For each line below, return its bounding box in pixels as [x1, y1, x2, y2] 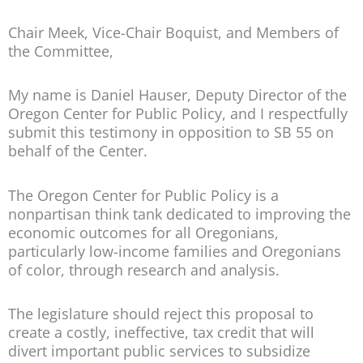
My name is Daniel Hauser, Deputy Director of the [8, 85, 347, 105]
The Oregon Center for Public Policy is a [8, 185, 279, 205]
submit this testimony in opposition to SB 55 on [8, 122, 334, 143]
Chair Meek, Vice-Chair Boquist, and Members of [8, 22, 339, 42]
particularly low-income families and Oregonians [8, 241, 341, 261]
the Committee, [8, 41, 113, 61]
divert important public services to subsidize [8, 341, 310, 361]
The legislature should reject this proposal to [8, 304, 314, 324]
